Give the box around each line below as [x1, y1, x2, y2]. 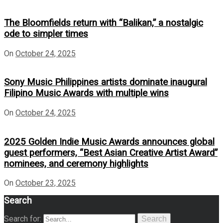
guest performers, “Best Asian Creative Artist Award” [4, 147, 218, 158]
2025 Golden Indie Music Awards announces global [4, 136, 215, 147]
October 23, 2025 [15, 178, 76, 188]
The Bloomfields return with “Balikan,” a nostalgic [4, 17, 203, 28]
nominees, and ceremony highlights [4, 158, 148, 169]
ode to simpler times [4, 28, 88, 39]
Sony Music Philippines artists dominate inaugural [4, 77, 207, 88]
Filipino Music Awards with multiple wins [4, 88, 169, 99]
